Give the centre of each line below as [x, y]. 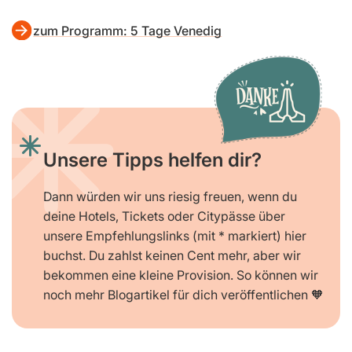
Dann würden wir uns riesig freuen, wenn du [170, 196]
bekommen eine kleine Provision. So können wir [181, 275]
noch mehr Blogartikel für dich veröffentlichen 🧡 [183, 294]
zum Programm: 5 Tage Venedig [128, 31]
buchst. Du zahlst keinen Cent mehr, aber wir [172, 255]
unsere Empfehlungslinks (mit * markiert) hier [175, 235]
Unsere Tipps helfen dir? [152, 159]
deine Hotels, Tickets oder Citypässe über [164, 216]
